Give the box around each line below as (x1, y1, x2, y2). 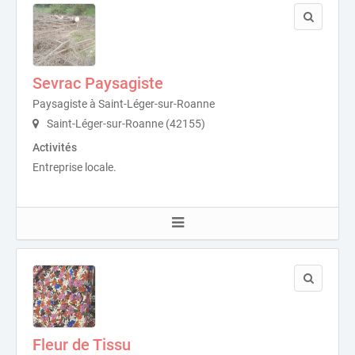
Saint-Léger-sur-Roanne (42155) (44, 117, 205, 130)
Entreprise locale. (32, 161, 116, 174)
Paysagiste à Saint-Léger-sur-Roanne (32, 97, 215, 110)
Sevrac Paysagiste (32, 74, 163, 93)
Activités (32, 141, 77, 154)
